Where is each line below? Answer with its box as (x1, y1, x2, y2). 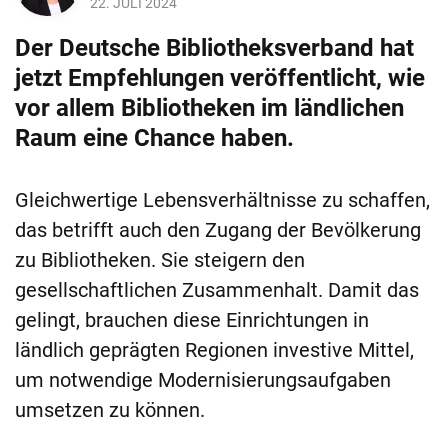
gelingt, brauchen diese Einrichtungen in (15, 308, 369, 333)
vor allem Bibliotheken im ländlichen (15, 94, 404, 123)
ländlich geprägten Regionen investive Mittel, (15, 338, 414, 363)
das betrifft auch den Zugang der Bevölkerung (15, 218, 421, 243)
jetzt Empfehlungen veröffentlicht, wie (15, 64, 425, 93)
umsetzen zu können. (15, 398, 205, 423)
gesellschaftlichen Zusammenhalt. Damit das (15, 278, 419, 303)
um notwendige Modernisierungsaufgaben (15, 368, 391, 393)
